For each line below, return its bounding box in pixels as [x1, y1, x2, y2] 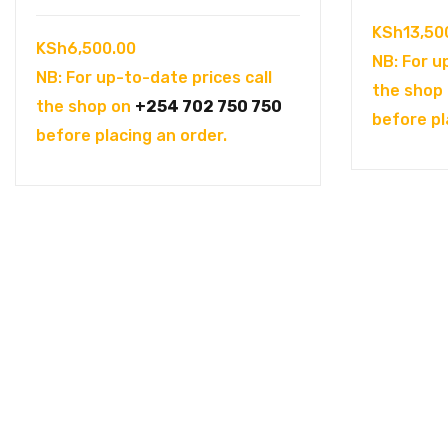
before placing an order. [36, 125, 227, 145]
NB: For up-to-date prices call [36, 67, 272, 87]
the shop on [36, 96, 135, 116]
